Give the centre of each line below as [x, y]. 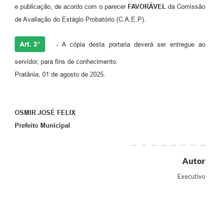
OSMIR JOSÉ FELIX [45, 113]
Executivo [191, 177]
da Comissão [186, 7]
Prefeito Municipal [42, 126]
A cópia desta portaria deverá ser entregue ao [134, 45]
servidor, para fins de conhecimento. [66, 62]
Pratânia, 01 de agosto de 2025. [60, 75]
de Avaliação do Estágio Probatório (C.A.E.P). [80, 20]
